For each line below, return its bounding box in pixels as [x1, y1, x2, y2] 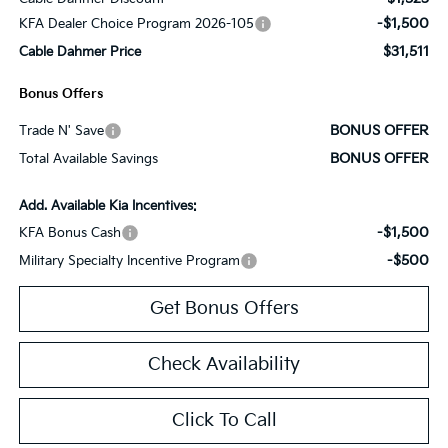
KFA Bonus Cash [18, 224, 121, 241]
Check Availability [148, 353, 300, 375]
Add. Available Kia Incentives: [18, 197, 197, 214]
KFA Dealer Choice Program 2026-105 [18, 15, 254, 32]
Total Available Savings [18, 150, 158, 167]
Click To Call [171, 409, 277, 431]
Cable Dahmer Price [18, 43, 141, 60]
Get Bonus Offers [149, 297, 299, 319]
